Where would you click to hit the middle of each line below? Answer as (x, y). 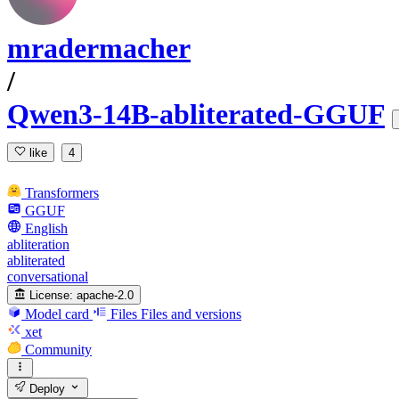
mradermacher (99, 49)
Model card (57, 313)
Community (58, 349)
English (46, 228)
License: (52, 295)
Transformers (62, 192)
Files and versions (191, 313)
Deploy (46, 388)
